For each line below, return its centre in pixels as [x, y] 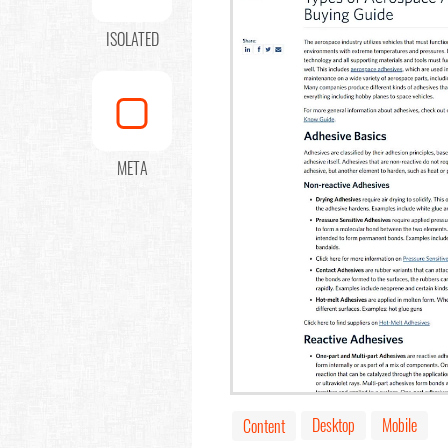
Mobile [399, 424]
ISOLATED [132, 39]
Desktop [333, 424]
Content [264, 425]
